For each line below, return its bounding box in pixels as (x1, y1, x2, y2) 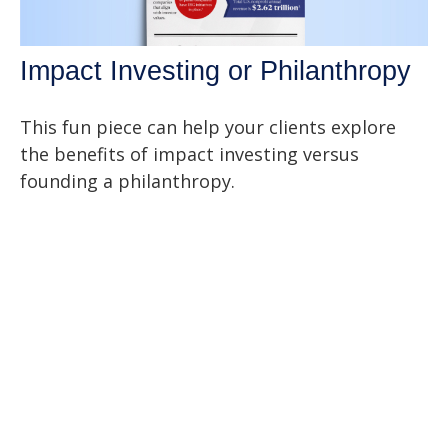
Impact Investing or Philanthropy (20, 55, 411, 86)
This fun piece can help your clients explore (20, 114, 396, 139)
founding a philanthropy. (20, 168, 235, 193)
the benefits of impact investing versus (20, 141, 359, 166)
